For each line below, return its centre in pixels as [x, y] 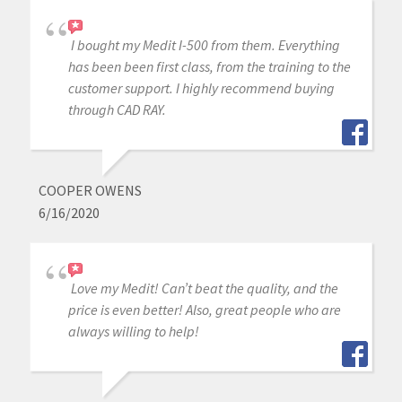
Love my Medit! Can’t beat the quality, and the [204, 288]
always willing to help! [133, 332]
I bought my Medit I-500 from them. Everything [205, 45]
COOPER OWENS [90, 191]
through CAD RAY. [117, 110]
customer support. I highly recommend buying [201, 88]
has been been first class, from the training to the [209, 67]
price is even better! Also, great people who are [204, 310]
